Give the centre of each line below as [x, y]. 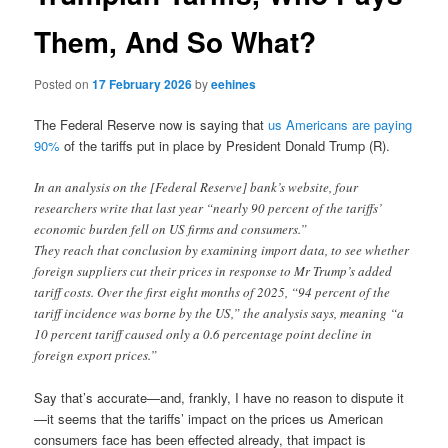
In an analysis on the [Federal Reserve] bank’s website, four [196, 186]
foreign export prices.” [96, 354]
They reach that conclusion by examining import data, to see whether [222, 249]
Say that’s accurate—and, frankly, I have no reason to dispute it [219, 397]
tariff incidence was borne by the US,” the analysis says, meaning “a [219, 312]
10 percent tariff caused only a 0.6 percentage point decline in [203, 333]
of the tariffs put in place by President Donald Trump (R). [225, 145]
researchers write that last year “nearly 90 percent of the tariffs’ [208, 207]
